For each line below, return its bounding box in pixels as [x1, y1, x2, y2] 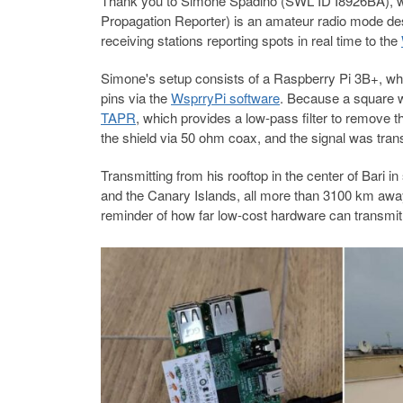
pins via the [101, 88, 171, 107]
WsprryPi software [171, 88, 280, 107]
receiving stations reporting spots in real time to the [101, 31, 401, 49]
